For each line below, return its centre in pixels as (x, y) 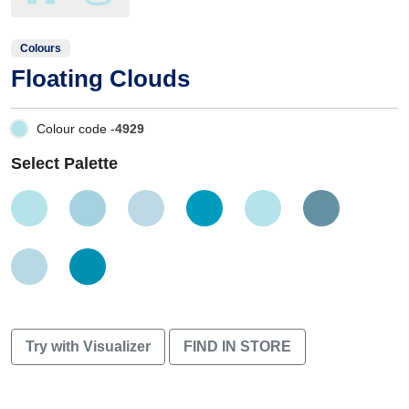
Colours (41, 48)
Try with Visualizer (88, 346)
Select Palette (64, 163)
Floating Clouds (100, 78)
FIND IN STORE (237, 346)
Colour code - (76, 128)
